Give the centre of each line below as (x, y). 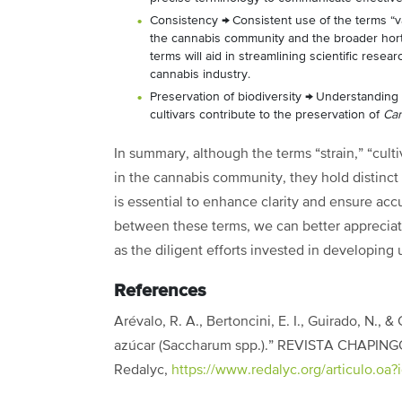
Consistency (184, 20)
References (162, 290)
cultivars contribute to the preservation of (267, 114)
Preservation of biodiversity (226, 96)
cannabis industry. (202, 74)
